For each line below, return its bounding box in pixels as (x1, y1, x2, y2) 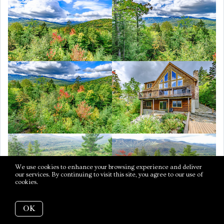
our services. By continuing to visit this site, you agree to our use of (15, 171, 203, 178)
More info (39, 178, 69, 185)
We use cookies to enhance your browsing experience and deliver (15, 163, 202, 170)
